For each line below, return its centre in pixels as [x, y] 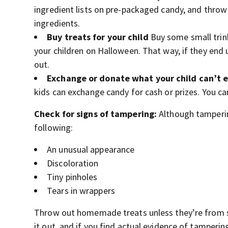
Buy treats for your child [98, 37]
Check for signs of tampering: [96, 114]
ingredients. [57, 23]
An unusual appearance [91, 149]
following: [54, 127]
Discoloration [73, 163]
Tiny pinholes [72, 177]
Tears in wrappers [81, 191]
